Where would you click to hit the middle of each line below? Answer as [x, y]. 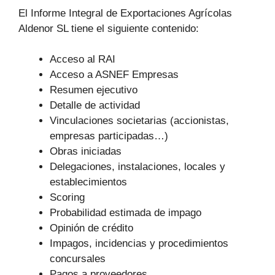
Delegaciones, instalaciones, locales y [137, 167]
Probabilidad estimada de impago [126, 213]
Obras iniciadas [86, 152]
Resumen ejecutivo [94, 90]
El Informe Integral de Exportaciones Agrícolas [125, 13]
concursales [78, 259]
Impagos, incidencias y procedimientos [139, 244]
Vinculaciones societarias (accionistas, [139, 121]
